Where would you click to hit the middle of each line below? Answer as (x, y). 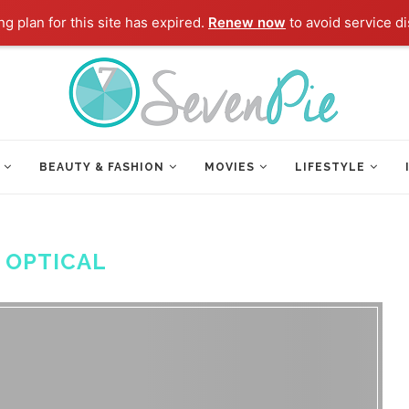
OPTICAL (56, 262)
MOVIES (230, 167)
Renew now (247, 22)
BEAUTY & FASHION (102, 167)
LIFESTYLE (330, 167)
